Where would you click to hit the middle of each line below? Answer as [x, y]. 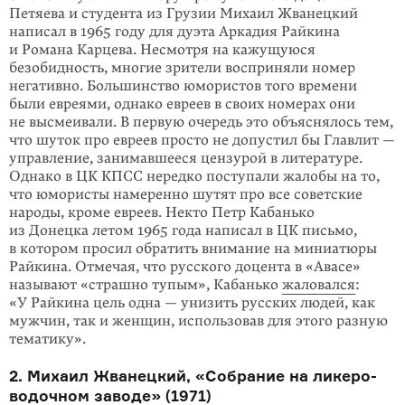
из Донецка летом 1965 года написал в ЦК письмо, [183, 231]
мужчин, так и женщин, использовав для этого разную [198, 321]
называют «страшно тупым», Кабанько [146, 285]
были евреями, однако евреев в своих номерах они [182, 104]
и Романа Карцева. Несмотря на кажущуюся [162, 50]
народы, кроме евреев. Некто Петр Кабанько [162, 212]
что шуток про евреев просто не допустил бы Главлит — [202, 140]
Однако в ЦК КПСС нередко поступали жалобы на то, [194, 176]
